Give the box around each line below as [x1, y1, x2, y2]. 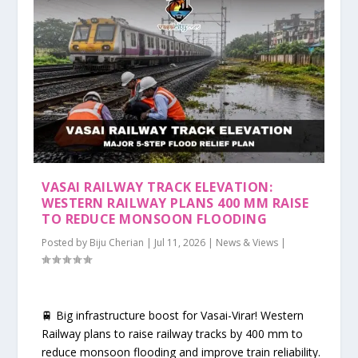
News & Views [216, 236, 279, 250]
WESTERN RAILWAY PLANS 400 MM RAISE [42, 194, 309, 213]
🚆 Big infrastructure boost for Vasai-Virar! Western [42, 307, 304, 323]
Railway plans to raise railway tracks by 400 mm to [42, 325, 304, 341]
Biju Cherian [89, 236, 145, 250]
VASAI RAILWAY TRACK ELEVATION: [42, 178, 273, 197]
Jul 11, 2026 [154, 236, 206, 250]
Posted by [42, 236, 90, 250]
